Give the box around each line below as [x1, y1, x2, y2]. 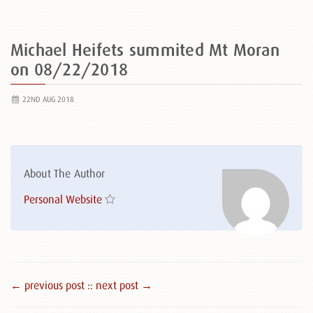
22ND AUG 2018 [20, 95, 74, 103]
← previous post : [10, 279, 90, 291]
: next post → [90, 279, 152, 291]
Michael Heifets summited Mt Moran [10, 41, 279, 59]
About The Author [24, 167, 105, 180]
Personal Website [24, 193, 102, 205]
